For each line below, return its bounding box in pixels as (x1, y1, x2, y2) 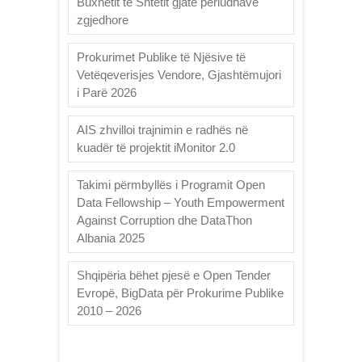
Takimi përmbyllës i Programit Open (77, 177, 265, 192)
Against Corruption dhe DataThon (77, 213, 252, 227)
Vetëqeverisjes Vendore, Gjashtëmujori (77, 67, 281, 82)
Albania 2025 (77, 230, 145, 245)
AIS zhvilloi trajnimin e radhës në (77, 122, 248, 137)
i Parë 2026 (77, 85, 137, 99)
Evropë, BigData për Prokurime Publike (77, 285, 284, 300)
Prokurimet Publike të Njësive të (77, 49, 246, 64)
